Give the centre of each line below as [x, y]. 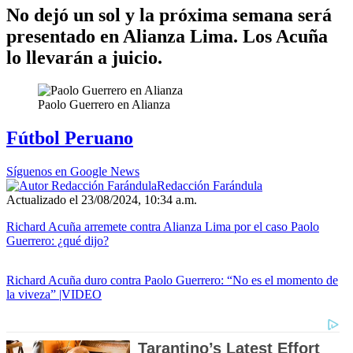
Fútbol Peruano [70, 138]
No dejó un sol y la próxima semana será [169, 15]
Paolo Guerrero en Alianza [104, 105]
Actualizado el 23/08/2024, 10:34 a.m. [102, 200]
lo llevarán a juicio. [84, 57]
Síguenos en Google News [73, 172]
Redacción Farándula [210, 186]
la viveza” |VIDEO [54, 295]
